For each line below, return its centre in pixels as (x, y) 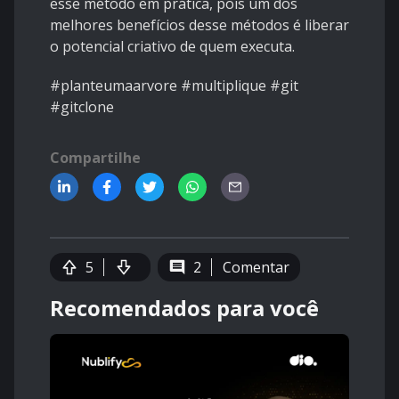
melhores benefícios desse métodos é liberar (199, 25)
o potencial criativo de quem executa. (172, 47)
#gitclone (82, 107)
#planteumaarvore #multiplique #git (174, 86)
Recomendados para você (184, 308)
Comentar (256, 268)
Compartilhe (95, 158)
